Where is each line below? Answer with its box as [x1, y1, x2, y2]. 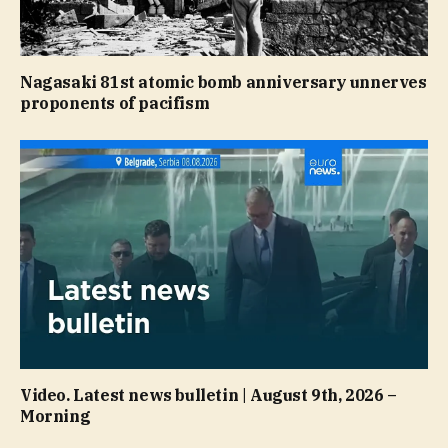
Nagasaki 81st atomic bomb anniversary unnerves [20, 71, 427, 92]
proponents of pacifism [20, 92, 210, 113]
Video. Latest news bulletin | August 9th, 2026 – [20, 385, 397, 406]
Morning [20, 406, 91, 427]
